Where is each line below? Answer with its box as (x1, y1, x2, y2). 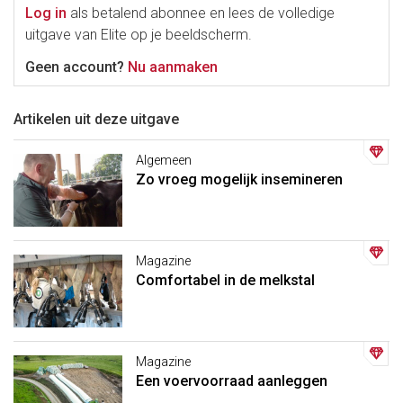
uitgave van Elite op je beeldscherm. (25, 26, 252, 44)
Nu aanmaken (128, 58, 218, 76)
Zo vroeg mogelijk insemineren (135, 171, 343, 189)
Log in (25, 4, 67, 22)
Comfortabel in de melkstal (135, 271, 315, 289)
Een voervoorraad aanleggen (135, 372, 327, 390)
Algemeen (135, 153, 192, 169)
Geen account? (25, 58, 128, 76)
